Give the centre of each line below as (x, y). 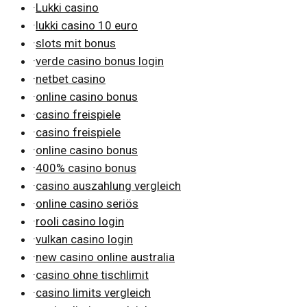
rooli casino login (80, 221)
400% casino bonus (86, 168)
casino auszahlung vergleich (108, 185)
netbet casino (71, 78)
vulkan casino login (84, 239)
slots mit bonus (76, 43)
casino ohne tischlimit (92, 274)
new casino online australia (105, 257)
